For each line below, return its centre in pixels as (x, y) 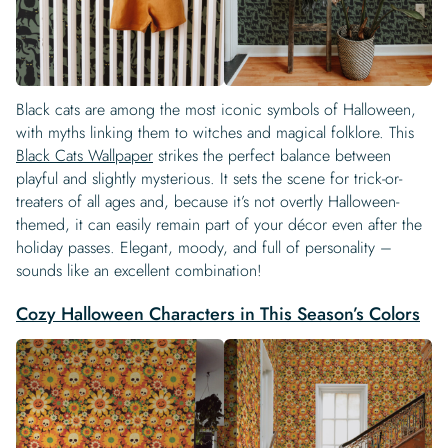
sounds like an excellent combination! (139, 270)
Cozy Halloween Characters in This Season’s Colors (218, 313)
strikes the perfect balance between (272, 155)
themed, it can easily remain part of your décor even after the (219, 224)
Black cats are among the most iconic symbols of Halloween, (216, 109)
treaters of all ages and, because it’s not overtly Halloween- (207, 201)
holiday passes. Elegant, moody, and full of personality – (204, 247)
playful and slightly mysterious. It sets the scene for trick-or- (209, 178)
